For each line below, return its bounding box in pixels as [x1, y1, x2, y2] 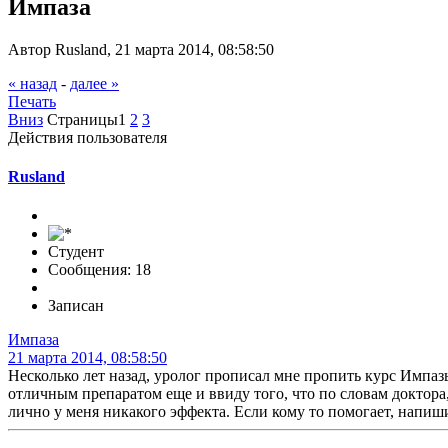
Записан [48, 297, 104, 315]
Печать [8, 92, 56, 110]
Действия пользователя [8, 128, 167, 146]
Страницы [47, 110, 118, 128]
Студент [48, 243, 104, 261]
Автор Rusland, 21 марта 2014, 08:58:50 [8, 40, 274, 58]
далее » [70, 74, 119, 92]
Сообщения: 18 [48, 261, 151, 279]
